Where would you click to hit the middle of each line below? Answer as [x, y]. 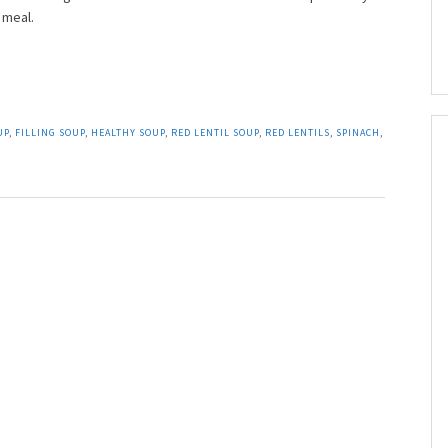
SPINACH [358, 133]
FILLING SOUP [50, 133]
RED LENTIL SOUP [215, 133]
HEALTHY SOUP [128, 133]
